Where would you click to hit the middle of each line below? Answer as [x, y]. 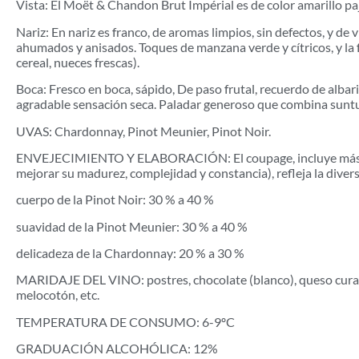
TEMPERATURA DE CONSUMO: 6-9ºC [125, 321]
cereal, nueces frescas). [78, 62]
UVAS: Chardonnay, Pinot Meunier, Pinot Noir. [143, 131]
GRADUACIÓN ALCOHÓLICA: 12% [117, 349]
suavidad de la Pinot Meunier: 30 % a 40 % [132, 226]
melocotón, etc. [58, 295]
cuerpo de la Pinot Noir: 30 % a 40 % [115, 200]
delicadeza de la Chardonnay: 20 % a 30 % [130, 253]
